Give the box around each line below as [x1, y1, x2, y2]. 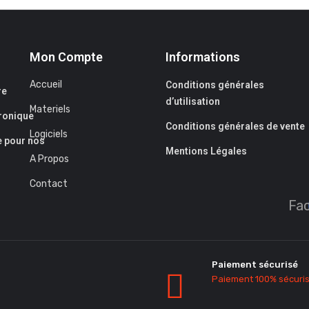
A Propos [30, 153, 70, 165]
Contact [30, 178, 68, 190]
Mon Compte [30, 50, 103, 64]
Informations [165, 50, 240, 64]
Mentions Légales [165, 146, 247, 157]
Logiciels [30, 128, 68, 140]
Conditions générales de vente [165, 121, 305, 132]
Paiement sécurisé [212, 259, 298, 270]
